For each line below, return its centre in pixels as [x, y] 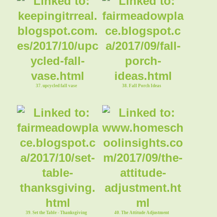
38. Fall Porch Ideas [141, 85]
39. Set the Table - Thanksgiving [56, 212]
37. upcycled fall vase [56, 85]
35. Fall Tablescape [56, 4]
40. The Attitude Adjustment [141, 212]
